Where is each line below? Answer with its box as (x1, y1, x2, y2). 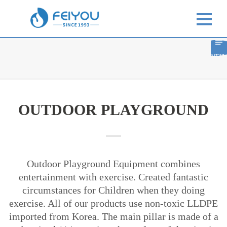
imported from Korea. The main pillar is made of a (9, 211, 218, 222)
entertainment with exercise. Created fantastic (19, 171, 208, 182)
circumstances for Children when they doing (22, 184, 205, 196)
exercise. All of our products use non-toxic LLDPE (9, 198, 218, 209)
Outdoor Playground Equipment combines (27, 158, 200, 169)
